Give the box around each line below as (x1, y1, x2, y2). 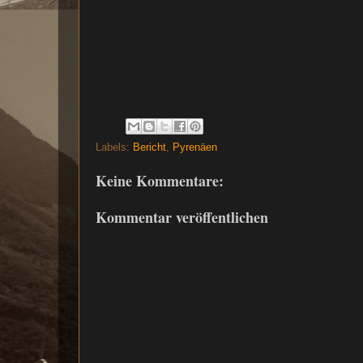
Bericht (133, 142, 166, 154)
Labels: (96, 142, 133, 154)
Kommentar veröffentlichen (96, 206, 268, 228)
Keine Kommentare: (96, 170, 224, 192)
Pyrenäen (173, 142, 217, 154)
